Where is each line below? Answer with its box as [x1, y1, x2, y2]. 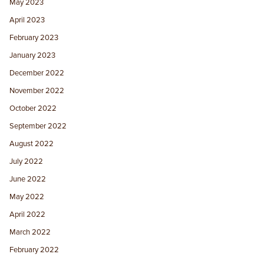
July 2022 [9, 156, 44, 166]
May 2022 [9, 192, 45, 202]
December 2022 [9, 68, 65, 78]
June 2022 [9, 174, 47, 184]
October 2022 [9, 103, 57, 113]
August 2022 [9, 138, 54, 148]
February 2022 [9, 245, 60, 255]
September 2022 [9, 121, 67, 131]
